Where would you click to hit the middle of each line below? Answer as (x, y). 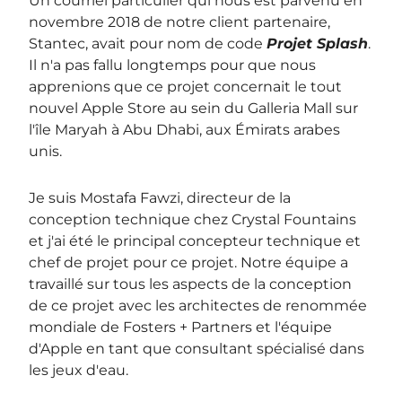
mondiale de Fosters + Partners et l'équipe (181, 327)
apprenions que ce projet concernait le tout (186, 86)
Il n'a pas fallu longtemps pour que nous (173, 65)
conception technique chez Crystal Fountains (193, 219)
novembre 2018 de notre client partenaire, (180, 22)
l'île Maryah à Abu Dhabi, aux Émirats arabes (185, 129)
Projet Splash (318, 43)
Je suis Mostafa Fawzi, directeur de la (160, 197)
